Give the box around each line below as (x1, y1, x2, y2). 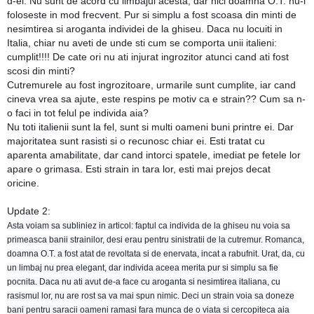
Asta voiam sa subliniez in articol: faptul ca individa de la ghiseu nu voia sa (7, 220, 290, 231)
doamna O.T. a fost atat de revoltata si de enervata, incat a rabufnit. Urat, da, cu (7, 248, 305, 259)
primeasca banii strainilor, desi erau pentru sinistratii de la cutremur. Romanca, (7, 234, 304, 245)
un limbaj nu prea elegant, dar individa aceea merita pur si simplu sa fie (7, 262, 278, 273)
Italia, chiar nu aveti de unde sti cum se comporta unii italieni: (7, 36, 277, 48)
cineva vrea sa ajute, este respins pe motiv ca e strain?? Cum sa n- (7, 93, 306, 104)
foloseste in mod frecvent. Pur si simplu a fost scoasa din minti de (7, 8, 296, 20)
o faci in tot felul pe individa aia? (7, 107, 149, 118)
